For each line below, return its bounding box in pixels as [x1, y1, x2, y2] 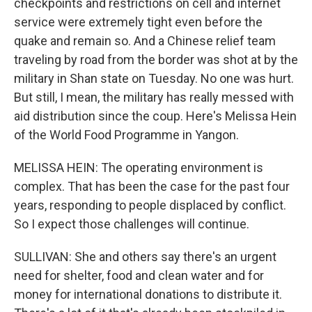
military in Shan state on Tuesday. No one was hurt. [14, 71, 294, 86]
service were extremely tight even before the [14, 15, 263, 29]
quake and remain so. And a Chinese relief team [14, 33, 276, 48]
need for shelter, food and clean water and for [14, 268, 264, 283]
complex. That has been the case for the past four [14, 179, 290, 194]
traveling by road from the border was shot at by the [14, 52, 298, 67]
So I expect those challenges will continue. [14, 217, 249, 231]
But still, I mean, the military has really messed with [14, 90, 294, 104]
